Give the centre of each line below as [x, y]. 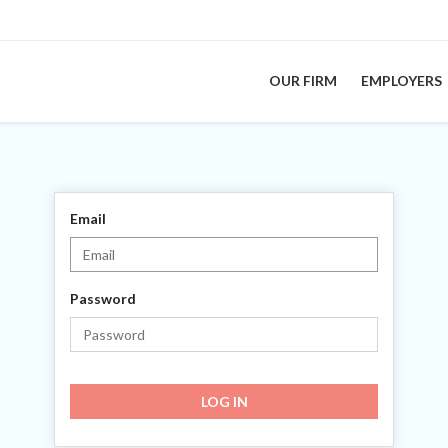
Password [103, 298]
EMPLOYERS [401, 81]
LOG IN [224, 401]
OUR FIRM [303, 81]
